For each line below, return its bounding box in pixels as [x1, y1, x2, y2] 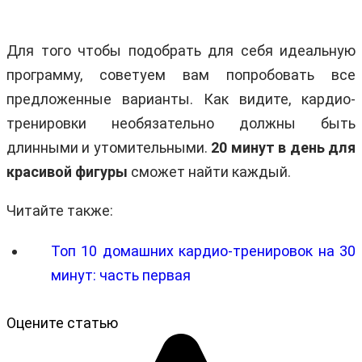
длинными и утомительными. [6, 138, 212, 156]
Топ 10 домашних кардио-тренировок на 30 [51, 242, 356, 259]
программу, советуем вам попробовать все [6, 65, 356, 83]
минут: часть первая [51, 266, 191, 284]
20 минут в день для [211, 138, 356, 156]
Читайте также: [6, 201, 113, 219]
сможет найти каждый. [128, 162, 291, 180]
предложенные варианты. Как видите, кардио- [6, 90, 356, 107]
